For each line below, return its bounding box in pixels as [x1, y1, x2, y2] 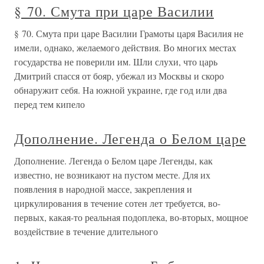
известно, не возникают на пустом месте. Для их [14, 169, 210, 181]
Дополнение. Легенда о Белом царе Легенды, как [14, 154, 213, 167]
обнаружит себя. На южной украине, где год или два [14, 84, 227, 96]
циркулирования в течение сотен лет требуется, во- [14, 197, 220, 209]
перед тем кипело [14, 98, 85, 110]
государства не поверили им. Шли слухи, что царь [14, 55, 217, 68]
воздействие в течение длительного [14, 225, 158, 237]
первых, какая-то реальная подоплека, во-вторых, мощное [14, 211, 248, 223]
